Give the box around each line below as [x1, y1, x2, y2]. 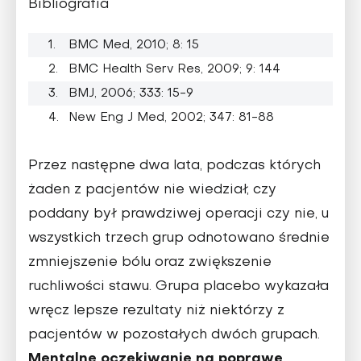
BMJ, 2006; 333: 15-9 [68, 87, 193, 99]
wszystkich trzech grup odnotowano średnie [28, 231, 330, 245]
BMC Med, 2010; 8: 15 [68, 39, 199, 51]
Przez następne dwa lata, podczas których [28, 159, 321, 172]
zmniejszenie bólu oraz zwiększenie [28, 255, 272, 269]
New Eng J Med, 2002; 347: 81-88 [68, 111, 274, 123]
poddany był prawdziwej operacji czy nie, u [28, 207, 329, 221]
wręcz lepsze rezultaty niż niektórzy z [28, 304, 284, 317]
